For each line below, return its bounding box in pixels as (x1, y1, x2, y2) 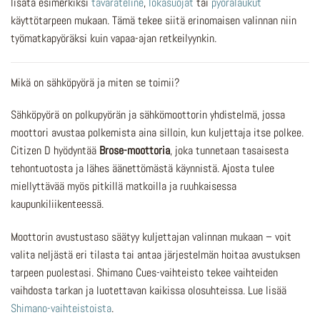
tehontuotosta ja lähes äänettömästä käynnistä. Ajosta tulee (11, 161, 274, 176)
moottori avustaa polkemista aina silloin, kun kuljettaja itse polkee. (11, 125, 304, 141)
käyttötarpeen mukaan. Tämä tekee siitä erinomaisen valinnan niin (11, 12, 296, 28)
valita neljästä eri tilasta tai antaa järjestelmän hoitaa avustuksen (11, 247, 300, 263)
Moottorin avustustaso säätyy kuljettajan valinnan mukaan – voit (11, 229, 291, 245)
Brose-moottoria (99, 143, 170, 159)
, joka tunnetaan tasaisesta (170, 143, 289, 159)
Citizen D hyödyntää (11, 143, 99, 159)
